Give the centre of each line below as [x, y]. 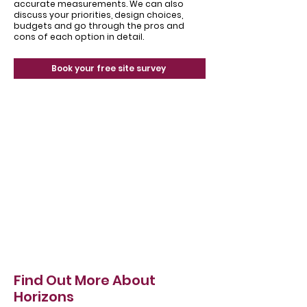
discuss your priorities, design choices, [98, 15]
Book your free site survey [108, 68]
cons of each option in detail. [79, 37]
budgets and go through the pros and [99, 26]
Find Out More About [85, 280]
